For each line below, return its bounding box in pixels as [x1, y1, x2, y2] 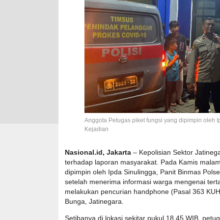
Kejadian [84, 126, 109, 133]
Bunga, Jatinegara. [65, 197, 124, 206]
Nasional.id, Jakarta [65, 148, 131, 157]
